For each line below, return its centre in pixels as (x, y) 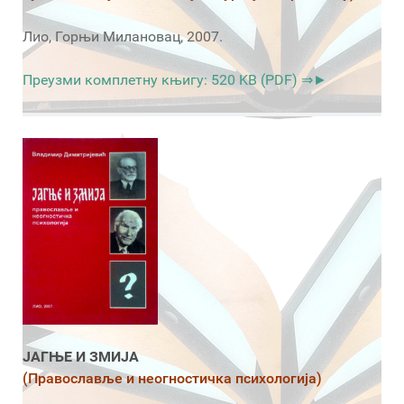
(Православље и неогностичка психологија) (172, 378)
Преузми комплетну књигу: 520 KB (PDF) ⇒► (175, 80)
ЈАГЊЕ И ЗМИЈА (81, 356)
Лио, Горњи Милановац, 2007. (123, 37)
